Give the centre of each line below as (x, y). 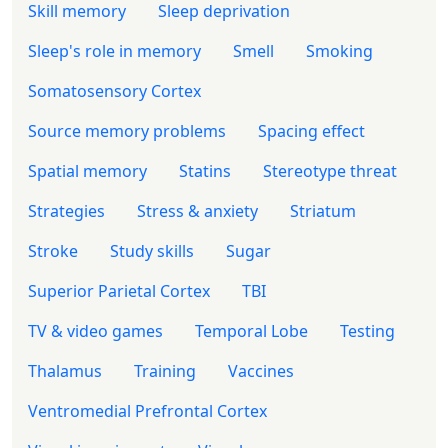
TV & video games (95, 330)
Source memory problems (127, 130)
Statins (205, 170)
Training (165, 370)
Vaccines (261, 370)
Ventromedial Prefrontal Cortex (147, 410)
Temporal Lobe (251, 330)
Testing (367, 330)
